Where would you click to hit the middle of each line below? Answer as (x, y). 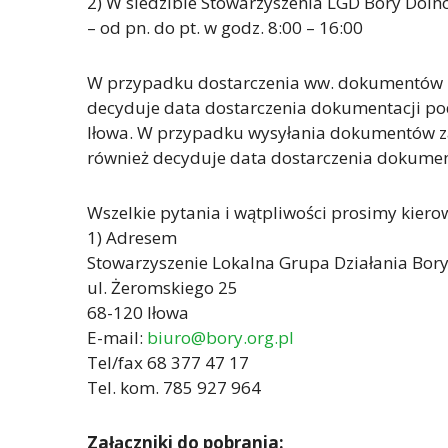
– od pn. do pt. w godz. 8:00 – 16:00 (225, 28)
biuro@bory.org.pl (220, 338)
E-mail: (117, 338)
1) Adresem (132, 238)
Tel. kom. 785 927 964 (174, 388)
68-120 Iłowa (138, 313)
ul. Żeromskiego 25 (162, 288)
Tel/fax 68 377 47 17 (168, 363)
